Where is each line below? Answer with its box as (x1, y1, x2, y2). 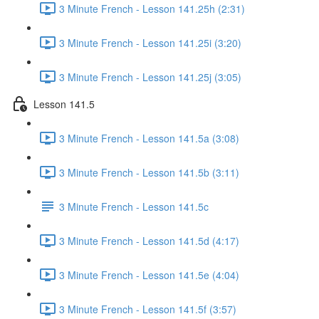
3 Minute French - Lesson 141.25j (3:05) (59, 69, 241, 84)
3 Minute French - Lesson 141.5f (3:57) (59, 301, 236, 316)
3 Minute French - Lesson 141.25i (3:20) (59, 35, 241, 50)
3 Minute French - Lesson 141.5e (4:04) (59, 267, 239, 282)
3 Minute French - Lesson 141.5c (59, 199, 209, 214)
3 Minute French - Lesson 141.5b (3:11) (59, 164, 239, 179)
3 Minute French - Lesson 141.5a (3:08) (59, 130, 239, 145)
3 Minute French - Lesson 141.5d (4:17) (59, 233, 239, 248)
